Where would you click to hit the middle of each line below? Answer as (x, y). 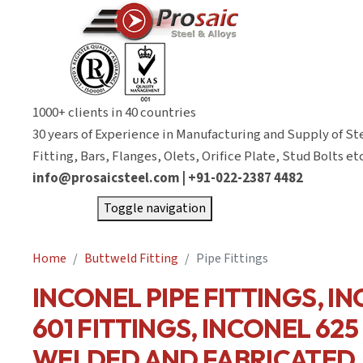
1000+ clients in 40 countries (114, 113)
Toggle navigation (155, 208)
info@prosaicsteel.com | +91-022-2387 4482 (168, 178)
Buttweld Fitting (131, 258)
